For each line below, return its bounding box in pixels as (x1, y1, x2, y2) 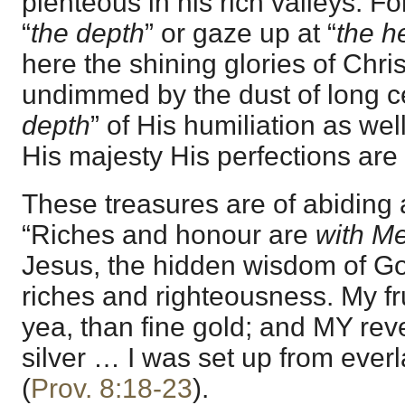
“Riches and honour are (22, 220, 316, 250)
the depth (31, 17, 145, 48)
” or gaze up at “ (145, 17, 336, 48)
